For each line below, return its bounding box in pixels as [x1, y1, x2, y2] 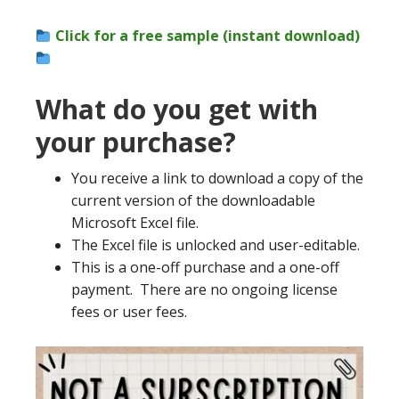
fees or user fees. [71, 302, 187, 322]
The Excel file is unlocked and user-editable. [71, 235, 360, 255]
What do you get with [36, 91, 318, 127]
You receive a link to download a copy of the [71, 168, 363, 188]
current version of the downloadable [71, 191, 315, 210]
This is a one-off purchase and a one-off [71, 257, 339, 277]
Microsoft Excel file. [71, 213, 199, 232]
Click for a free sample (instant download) [52, 26, 361, 45]
